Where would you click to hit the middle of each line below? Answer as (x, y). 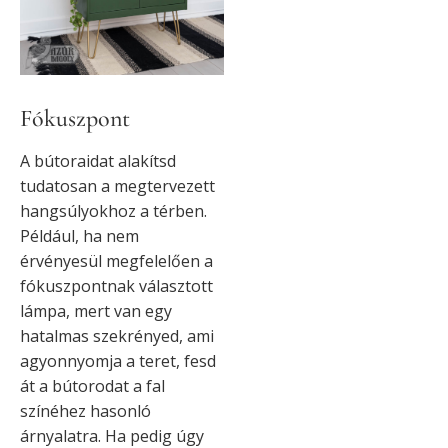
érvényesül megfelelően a (116, 261)
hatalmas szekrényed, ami (117, 336)
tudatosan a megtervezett (117, 186)
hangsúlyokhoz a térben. (113, 211)
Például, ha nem (79, 236)
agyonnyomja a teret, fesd (118, 361)
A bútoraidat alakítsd (98, 161)
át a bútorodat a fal (92, 386)
